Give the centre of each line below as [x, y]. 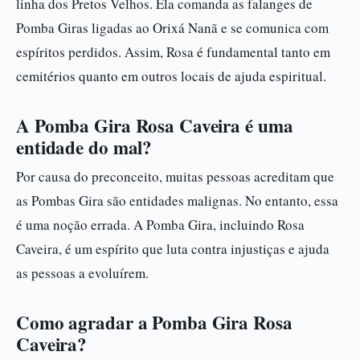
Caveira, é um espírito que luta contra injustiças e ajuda [173, 249]
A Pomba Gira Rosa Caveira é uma [155, 125]
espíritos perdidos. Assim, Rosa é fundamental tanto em [173, 52]
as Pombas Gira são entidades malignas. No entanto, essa [177, 200]
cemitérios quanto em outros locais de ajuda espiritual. [171, 76]
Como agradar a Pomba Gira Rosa [154, 322]
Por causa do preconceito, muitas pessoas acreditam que [175, 176]
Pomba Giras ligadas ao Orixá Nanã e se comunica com [172, 28]
